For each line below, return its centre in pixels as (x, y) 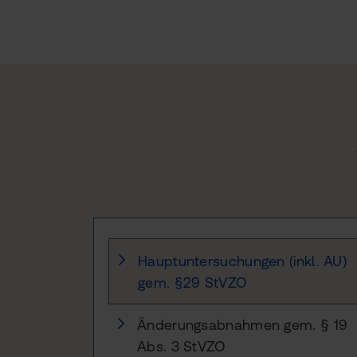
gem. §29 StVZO (193, 282)
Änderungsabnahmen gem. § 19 (243, 324)
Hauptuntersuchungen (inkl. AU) (243, 261)
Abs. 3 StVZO (182, 346)
